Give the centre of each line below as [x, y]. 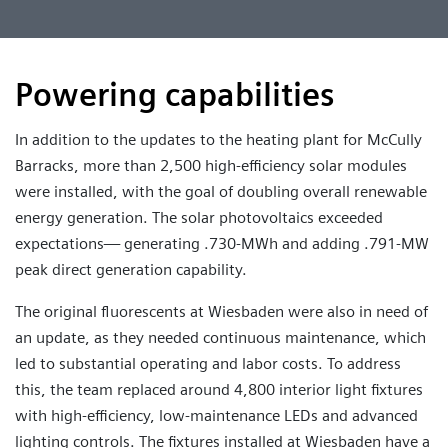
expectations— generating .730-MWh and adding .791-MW [222, 244]
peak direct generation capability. [131, 270]
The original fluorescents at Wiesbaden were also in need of [221, 312]
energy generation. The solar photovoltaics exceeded [199, 218]
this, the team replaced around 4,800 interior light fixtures [219, 390]
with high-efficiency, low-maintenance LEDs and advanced [216, 416]
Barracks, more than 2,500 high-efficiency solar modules [211, 166]
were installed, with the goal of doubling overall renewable [221, 192]
